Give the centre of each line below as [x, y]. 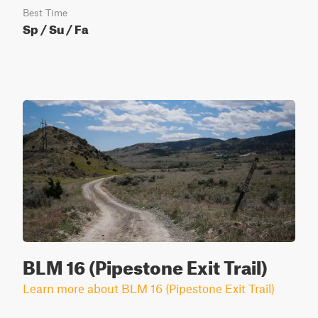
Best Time [45, 13]
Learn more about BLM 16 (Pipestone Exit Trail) [149, 288]
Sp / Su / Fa [56, 27]
